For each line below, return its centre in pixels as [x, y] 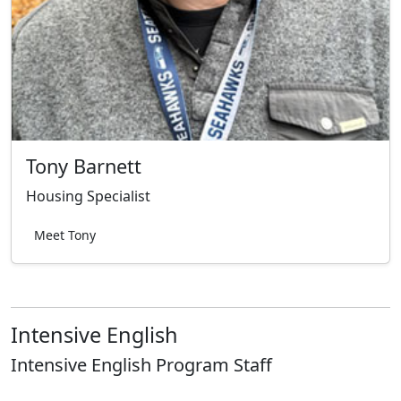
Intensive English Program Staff [141, 365]
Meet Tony [65, 235]
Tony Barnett [84, 166]
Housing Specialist [88, 196]
